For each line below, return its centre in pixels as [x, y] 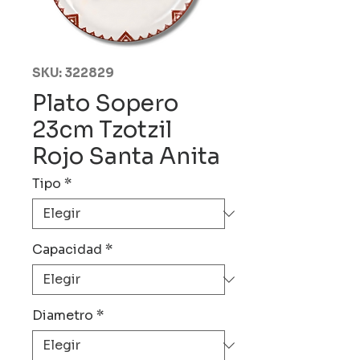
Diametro [63, 315]
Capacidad [67, 250]
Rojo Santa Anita [126, 156]
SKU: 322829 [73, 73]
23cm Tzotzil [102, 130]
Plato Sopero [105, 103]
